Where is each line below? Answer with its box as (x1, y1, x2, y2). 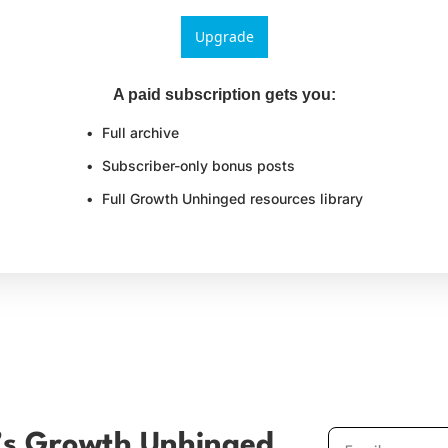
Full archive (101, 124, 179, 141)
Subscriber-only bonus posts (101, 157, 295, 174)
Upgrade (194, 27, 254, 46)
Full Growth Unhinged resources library (101, 190, 363, 207)
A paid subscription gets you (112, 86, 331, 103)
